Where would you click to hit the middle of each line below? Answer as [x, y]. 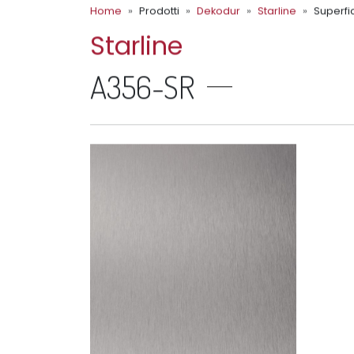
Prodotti [159, 13]
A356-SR [142, 89]
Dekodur [218, 13]
